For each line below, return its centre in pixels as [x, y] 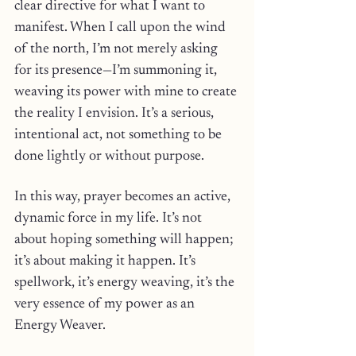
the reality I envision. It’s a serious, [116, 114]
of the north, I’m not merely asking [118, 49]
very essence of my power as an [106, 304]
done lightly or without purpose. [109, 157]
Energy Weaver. [62, 326]
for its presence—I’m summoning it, [117, 71]
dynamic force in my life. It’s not [110, 219]
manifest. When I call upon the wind [122, 28]
